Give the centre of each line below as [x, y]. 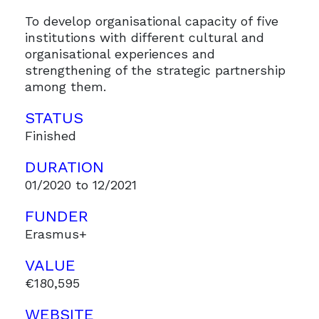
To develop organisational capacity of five [151, 21]
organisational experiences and [120, 54]
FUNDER [56, 216]
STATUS [54, 118]
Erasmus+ [56, 234]
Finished [50, 136]
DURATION [64, 167]
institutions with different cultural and [144, 38]
